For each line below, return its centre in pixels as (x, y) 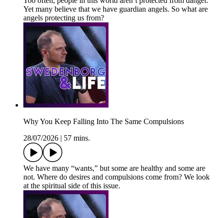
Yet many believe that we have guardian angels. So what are (116, 9)
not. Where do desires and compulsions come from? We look (117, 177)
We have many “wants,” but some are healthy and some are (114, 168)
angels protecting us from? (64, 18)
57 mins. (77, 138)
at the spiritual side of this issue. (72, 186)
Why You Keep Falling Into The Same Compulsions (104, 122)
